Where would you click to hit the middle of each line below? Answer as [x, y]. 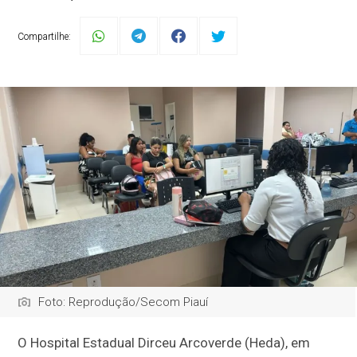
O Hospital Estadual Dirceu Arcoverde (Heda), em [164, 343]
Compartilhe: [45, 37]
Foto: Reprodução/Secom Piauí [124, 302]
